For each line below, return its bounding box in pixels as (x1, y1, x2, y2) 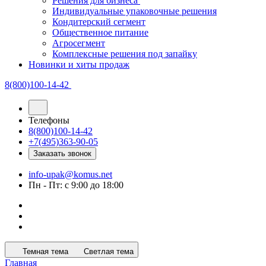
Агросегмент (52, 38, 105, 48)
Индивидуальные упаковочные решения (52, 6, 217, 16)
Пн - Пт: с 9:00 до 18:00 (28, 180, 123, 190)
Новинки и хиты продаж (28, 59, 129, 69)
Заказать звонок (33, 149, 91, 158)
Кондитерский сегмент (52, 17, 145, 27)
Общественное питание (52, 27, 148, 37)
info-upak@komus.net (28, 169, 112, 179)
